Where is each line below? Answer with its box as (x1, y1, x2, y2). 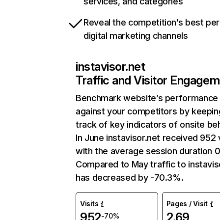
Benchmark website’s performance (76, 93, 218, 103)
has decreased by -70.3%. (76, 172, 184, 183)
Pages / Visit (166, 199, 208, 208)
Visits (80, 199, 99, 208)
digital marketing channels (83, 30, 188, 41)
